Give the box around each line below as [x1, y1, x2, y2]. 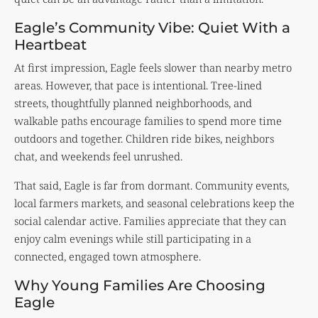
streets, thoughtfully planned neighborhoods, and [14, 95, 252, 110]
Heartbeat [14, 35, 87, 53]
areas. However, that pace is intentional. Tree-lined [14, 77, 262, 92]
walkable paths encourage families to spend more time [14, 113, 282, 128]
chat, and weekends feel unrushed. [14, 148, 182, 163]
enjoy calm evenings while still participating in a [14, 231, 251, 246]
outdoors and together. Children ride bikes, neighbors [14, 131, 274, 146]
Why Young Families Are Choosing [14, 276, 265, 294]
